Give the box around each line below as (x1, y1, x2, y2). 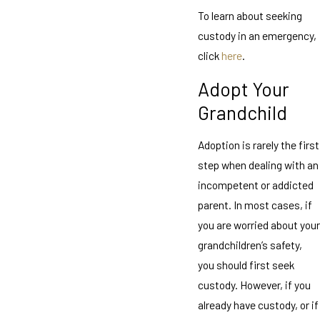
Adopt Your (197, 77, 289, 100)
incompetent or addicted (197, 178, 314, 192)
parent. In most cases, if (197, 198, 312, 212)
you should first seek (197, 258, 294, 272)
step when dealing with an (197, 158, 319, 172)
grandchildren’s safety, (197, 238, 302, 252)
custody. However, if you (197, 278, 311, 292)
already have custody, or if (197, 298, 319, 312)
